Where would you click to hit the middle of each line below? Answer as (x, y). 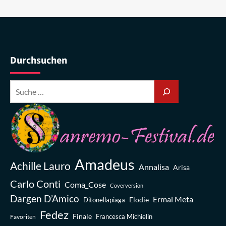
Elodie (139, 199)
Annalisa (154, 166)
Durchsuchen (39, 61)
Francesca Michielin (124, 216)
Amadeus (105, 164)
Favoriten (23, 216)
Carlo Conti (35, 183)
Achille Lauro (40, 166)
